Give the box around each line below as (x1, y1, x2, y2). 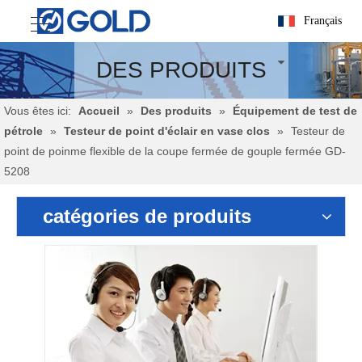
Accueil (78, 104, 120, 117)
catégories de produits (43, 205, 251, 227)
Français (304, 15, 342, 27)
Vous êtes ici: (4, 104, 71, 117)
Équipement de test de (233, 104, 357, 117)
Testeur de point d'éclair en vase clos (64, 124, 270, 137)
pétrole (4, 124, 43, 137)
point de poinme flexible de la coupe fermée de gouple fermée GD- (4, 145, 346, 158)
